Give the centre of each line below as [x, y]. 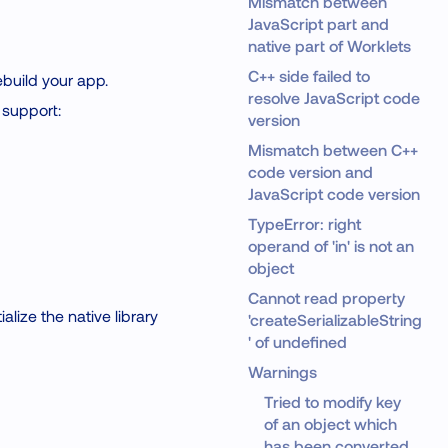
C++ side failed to [308, 75]
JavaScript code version [333, 193]
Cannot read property [326, 297]
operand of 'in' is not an [330, 245]
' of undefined [297, 341]
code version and [310, 171]
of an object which [330, 423]
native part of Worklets [329, 45]
